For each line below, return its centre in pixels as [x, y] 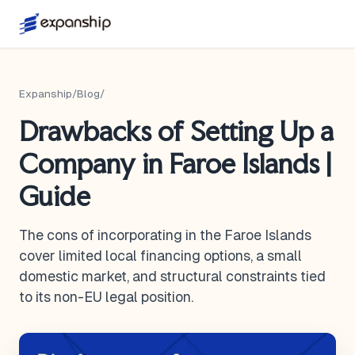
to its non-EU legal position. [106, 297]
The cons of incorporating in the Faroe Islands [165, 235]
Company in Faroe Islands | [175, 164]
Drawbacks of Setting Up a [176, 131]
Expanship [46, 94]
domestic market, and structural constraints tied [172, 277]
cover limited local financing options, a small [160, 256]
